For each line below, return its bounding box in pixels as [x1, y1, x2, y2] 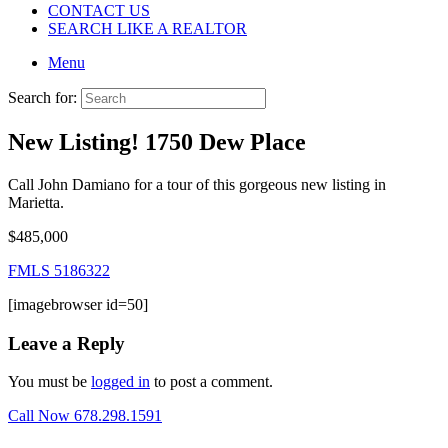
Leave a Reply [8, 332, 125, 354]
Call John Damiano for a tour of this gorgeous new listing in [8, 175, 386, 193]
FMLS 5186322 [8, 261, 110, 279]
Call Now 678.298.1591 [8, 407, 162, 425]
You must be [8, 373, 91, 391]
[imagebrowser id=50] [8, 295, 148, 313]
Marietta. [8, 193, 64, 211]
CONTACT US [48, 2, 150, 19]
